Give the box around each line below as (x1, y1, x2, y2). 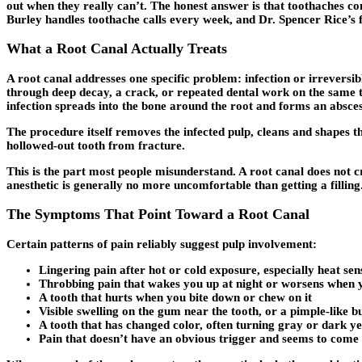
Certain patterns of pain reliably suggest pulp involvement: (6, 237, 317, 250)
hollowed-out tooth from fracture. (6, 138, 185, 152)
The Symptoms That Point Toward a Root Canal (6, 206, 309, 223)
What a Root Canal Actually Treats (6, 40, 227, 57)
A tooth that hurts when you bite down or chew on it (39, 290, 312, 304)
